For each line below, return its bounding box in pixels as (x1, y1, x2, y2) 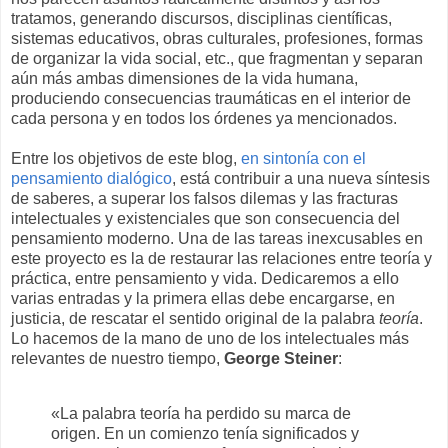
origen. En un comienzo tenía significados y (51, 425, 359, 443)
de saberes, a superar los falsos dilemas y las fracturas (11, 189, 398, 207)
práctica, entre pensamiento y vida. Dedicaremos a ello (11, 269, 399, 287)
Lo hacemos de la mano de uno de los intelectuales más (11, 329, 409, 347)
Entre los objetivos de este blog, (11, 149, 241, 167)
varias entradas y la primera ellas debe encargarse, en (11, 289, 395, 307)
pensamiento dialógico (11, 169, 172, 187)
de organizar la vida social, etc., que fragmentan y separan (11, 49, 423, 67)
